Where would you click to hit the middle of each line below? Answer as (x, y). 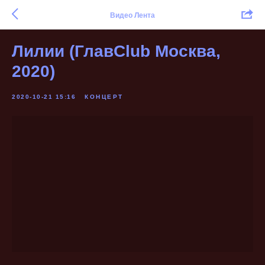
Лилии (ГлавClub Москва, (116, 51)
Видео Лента (132, 15)
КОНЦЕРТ (104, 97)
